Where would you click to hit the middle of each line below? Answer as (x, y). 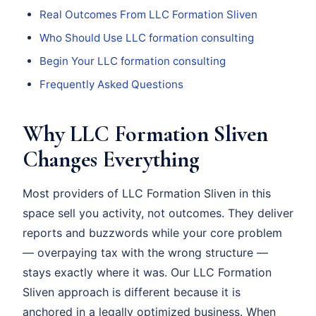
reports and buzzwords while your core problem (152, 232)
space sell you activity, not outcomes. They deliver (158, 213)
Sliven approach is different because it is (132, 292)
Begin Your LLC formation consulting (133, 61)
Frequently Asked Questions (111, 84)
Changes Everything (111, 159)
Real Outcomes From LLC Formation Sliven (148, 14)
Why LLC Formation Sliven (145, 133)
